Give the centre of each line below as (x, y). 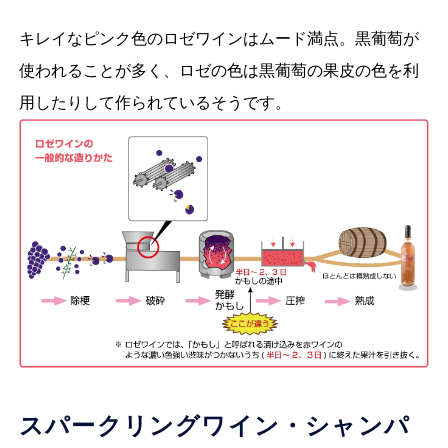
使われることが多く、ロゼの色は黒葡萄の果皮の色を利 (218, 71)
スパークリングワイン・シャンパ (214, 426)
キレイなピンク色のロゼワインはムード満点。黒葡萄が (218, 39)
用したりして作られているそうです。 (154, 103)
